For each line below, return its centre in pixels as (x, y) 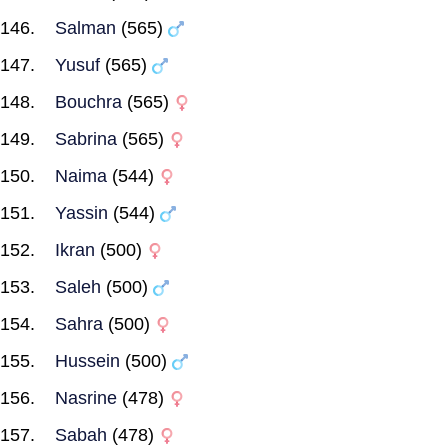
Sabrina (86, 139)
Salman (85, 28)
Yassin (81, 213)
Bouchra (88, 102)
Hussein (87, 361)
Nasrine (86, 398)
